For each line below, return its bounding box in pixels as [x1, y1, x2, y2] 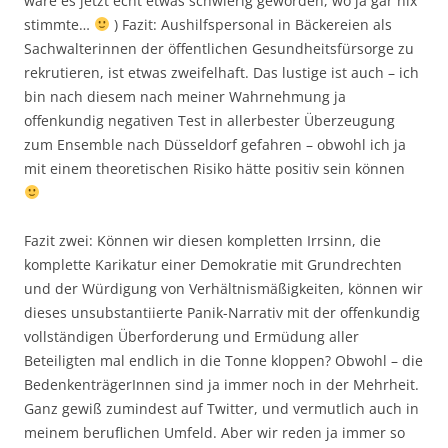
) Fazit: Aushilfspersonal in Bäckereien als [109, 15, 392, 34]
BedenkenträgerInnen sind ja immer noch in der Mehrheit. [24, 375, 419, 394]
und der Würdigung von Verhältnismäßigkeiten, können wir [24, 279, 423, 298]
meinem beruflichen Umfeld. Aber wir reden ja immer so [24, 423, 405, 442]
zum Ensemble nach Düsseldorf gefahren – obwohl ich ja [24, 135, 406, 154]
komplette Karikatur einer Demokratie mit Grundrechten [24, 255, 402, 274]
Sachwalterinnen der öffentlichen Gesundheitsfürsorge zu [24, 39, 414, 58]
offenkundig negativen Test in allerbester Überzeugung [24, 111, 395, 130]
